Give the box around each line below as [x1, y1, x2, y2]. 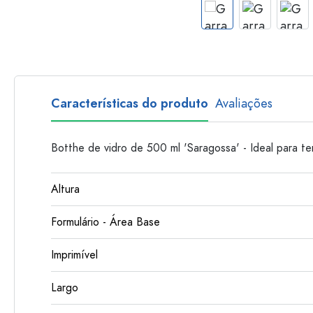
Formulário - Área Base [51, 214, 160, 230]
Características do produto [51, 94, 208, 112]
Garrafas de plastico [196, 5, 281, 19]
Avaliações [215, 94, 272, 112]
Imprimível [51, 247, 98, 263]
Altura [51, 182, 80, 197]
